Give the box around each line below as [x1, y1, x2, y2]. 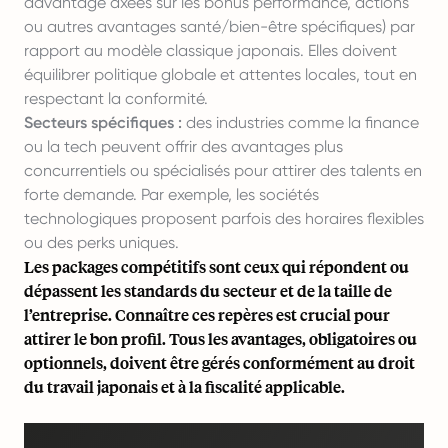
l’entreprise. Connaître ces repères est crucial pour [24, 304, 390, 325]
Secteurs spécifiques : [24, 113, 182, 132]
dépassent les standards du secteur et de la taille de [24, 280, 392, 301]
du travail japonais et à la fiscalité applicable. [24, 376, 345, 397]
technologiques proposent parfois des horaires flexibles [24, 209, 424, 228]
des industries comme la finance [182, 113, 419, 132]
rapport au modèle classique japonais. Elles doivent [24, 41, 397, 60]
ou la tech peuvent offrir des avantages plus [24, 137, 343, 156]
